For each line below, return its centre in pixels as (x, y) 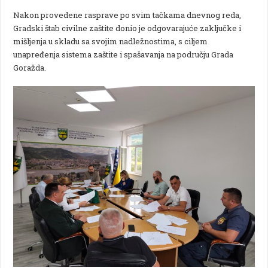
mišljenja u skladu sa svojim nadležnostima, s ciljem (111, 41)
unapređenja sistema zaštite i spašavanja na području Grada (124, 54)
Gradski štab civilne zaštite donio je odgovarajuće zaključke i (127, 28)
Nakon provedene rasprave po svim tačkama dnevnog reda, (127, 15)
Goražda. (30, 67)
